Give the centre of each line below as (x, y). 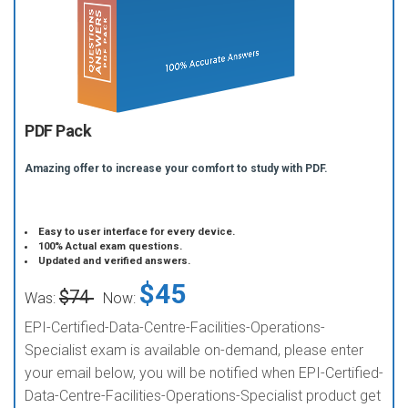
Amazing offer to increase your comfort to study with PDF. (176, 168)
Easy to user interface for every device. (137, 232)
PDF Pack (58, 131)
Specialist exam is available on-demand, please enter (194, 350)
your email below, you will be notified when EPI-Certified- (204, 373)
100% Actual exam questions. (111, 246)
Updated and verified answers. (115, 261)
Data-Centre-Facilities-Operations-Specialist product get (203, 396)
